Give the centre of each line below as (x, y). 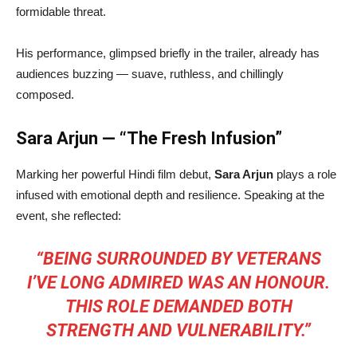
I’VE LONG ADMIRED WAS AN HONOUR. (178, 283)
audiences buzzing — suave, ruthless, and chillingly (150, 74)
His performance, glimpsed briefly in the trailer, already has (168, 53)
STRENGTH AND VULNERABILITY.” (178, 331)
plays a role (305, 175)
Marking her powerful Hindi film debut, (115, 175)
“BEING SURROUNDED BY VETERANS (178, 259)
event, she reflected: (69, 216)
